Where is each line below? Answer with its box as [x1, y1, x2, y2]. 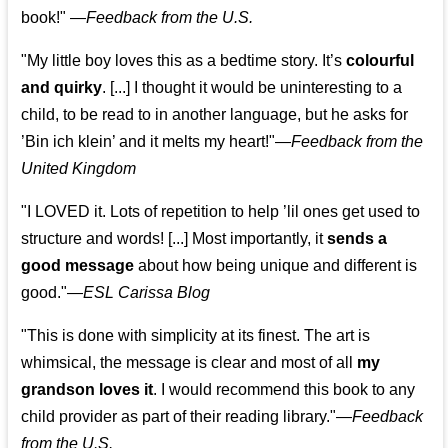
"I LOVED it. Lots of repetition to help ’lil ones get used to [21, 203, 421, 221]
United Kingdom [21, 160, 137, 178]
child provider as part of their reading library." [21, 408, 337, 426]
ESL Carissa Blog [83, 284, 211, 302]
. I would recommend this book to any [153, 381, 416, 399]
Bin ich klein [25, 133, 113, 151]
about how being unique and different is [134, 257, 418, 275]
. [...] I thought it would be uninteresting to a [102, 79, 403, 97]
